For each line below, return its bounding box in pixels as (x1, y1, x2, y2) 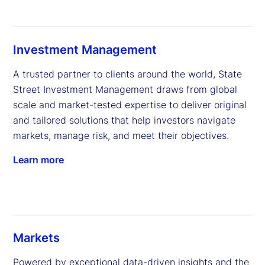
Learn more (13, 154, 64, 166)
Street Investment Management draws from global (13, 83, 237, 96)
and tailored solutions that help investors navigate (13, 114, 235, 127)
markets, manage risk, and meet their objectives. (13, 130, 229, 142)
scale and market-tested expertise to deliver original (13, 99, 247, 111)
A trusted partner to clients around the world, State (13, 68, 242, 80)
